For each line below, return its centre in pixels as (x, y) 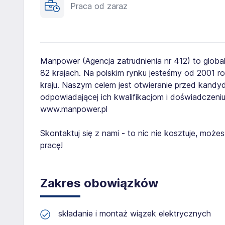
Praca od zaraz (99, 6)
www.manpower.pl (74, 109)
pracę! (51, 145)
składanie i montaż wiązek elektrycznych (135, 213)
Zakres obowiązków (99, 183)
